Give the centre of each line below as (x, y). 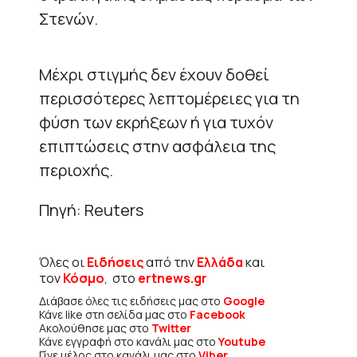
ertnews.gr (173, 278)
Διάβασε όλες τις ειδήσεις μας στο (131, 300)
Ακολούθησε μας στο (95, 328)
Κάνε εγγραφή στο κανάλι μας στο (129, 341)
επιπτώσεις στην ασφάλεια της (157, 146)
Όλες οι (63, 262)
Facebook (218, 314)
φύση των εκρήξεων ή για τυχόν (156, 122)
